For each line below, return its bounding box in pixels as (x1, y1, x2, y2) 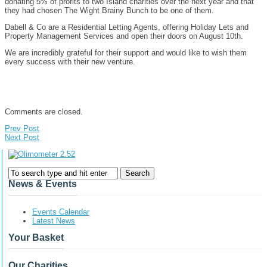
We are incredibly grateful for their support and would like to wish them (5, 48, 247, 57)
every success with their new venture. (5, 57, 135, 66)
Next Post (5, 132, 39, 142)
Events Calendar (32, 207, 89, 216)
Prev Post (5, 123, 39, 133)
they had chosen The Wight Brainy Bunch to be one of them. (5, 5, 214, 15)
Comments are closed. (5, 107, 83, 116)
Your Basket (8, 232, 64, 243)
